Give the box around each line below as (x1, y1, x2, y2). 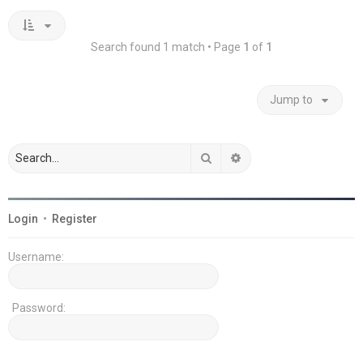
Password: (12, 301, 66, 314)
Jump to (270, 92, 313, 106)
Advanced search (242, 150, 331, 164)
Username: (8, 250, 64, 263)
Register (52, 211, 97, 225)
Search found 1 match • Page (91, 40, 243, 53)
